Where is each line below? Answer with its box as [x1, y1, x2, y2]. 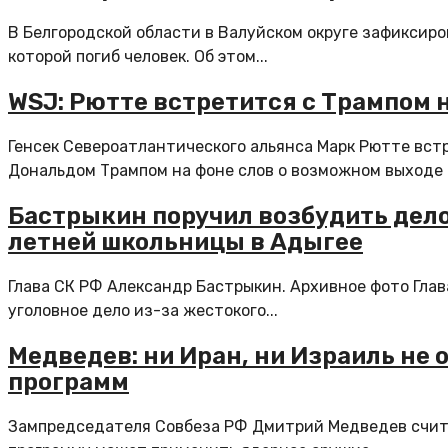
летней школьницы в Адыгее [8, 227, 363, 256]
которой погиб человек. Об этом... [8, 47, 268, 67]
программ [8, 367, 129, 396]
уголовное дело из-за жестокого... [8, 300, 278, 320]
